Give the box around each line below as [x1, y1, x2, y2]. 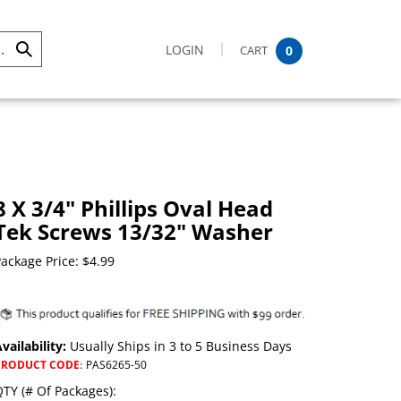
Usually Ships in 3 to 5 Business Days [66, 337, 292, 354]
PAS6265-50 [86, 357, 147, 372]
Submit [14, 49, 58, 66]
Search [14, 85, 56, 102]
